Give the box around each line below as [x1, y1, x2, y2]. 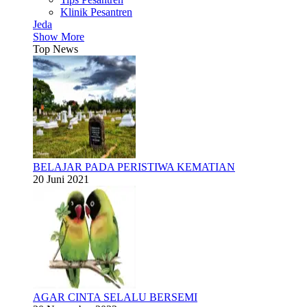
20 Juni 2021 [33, 173, 89, 185]
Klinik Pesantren [60, 6, 132, 18]
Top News [33, 43, 78, 55]
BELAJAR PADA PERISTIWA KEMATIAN [33, 161, 235, 173]
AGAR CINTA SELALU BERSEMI [33, 291, 197, 303]
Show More [33, 31, 84, 42]
